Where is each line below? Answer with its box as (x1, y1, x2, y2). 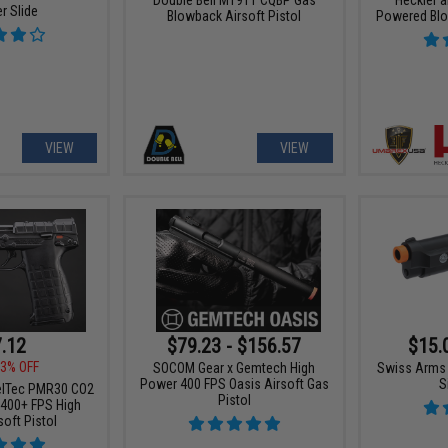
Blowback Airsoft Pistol (167, 7, 302, 24)
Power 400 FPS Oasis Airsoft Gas (139, 376, 329, 393)
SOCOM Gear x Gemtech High (153, 360, 316, 377)
